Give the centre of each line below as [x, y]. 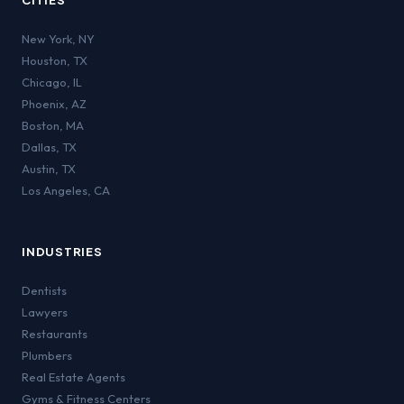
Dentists [44, 290]
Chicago [44, 82]
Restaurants [55, 334]
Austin [38, 169]
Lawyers [45, 312]
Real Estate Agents [73, 377]
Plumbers [47, 355]
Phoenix [43, 104]
